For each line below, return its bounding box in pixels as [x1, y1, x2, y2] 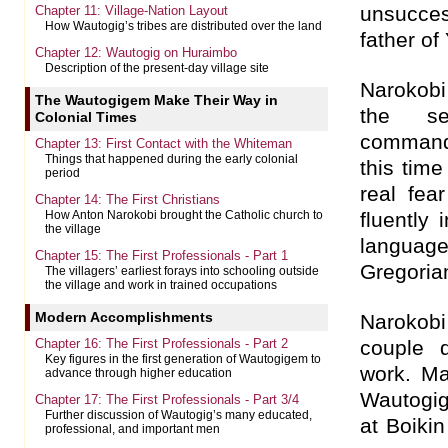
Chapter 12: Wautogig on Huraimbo [35, 45, 237, 60]
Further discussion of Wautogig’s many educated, [45, 409, 312, 421]
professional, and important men [45, 423, 220, 435]
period [45, 167, 80, 179]
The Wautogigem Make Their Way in [35, 92, 278, 108]
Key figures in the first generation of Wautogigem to [45, 353, 321, 365]
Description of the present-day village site [45, 62, 269, 74]
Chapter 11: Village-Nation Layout [35, 3, 228, 18]
